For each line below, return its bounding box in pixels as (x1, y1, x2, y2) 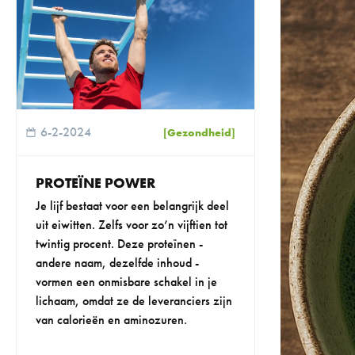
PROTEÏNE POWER (36, 174, 155, 193)
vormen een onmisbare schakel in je (36, 273, 217, 291)
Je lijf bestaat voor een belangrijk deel (36, 197, 229, 215)
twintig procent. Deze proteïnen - (36, 235, 203, 253)
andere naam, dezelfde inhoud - (36, 254, 199, 272)
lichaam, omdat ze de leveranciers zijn (36, 292, 232, 310)
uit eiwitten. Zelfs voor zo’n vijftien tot (36, 216, 227, 234)
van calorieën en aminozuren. (36, 311, 187, 329)
